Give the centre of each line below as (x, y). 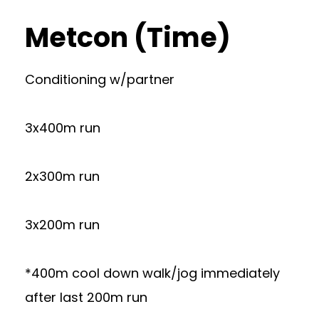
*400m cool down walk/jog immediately (152, 273)
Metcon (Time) (128, 37)
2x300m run (62, 176)
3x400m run (63, 128)
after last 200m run (86, 297)
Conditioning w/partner (100, 79)
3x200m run (62, 225)
